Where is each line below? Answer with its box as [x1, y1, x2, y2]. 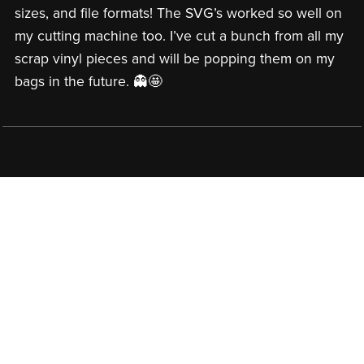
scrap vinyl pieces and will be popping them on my [14, 50, 335, 68]
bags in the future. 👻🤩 [14, 73, 162, 91]
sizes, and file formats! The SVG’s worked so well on [14, 5, 342, 23]
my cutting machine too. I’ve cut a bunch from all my [14, 28, 344, 45]
